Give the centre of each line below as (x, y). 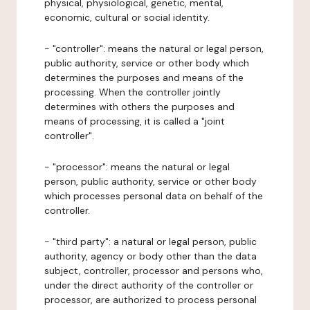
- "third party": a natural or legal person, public (151, 241)
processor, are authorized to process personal (151, 300)
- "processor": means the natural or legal (137, 167)
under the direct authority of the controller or (149, 285)
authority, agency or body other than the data (151, 256)
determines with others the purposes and (139, 107)
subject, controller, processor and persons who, (154, 271)
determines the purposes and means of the (144, 77)
